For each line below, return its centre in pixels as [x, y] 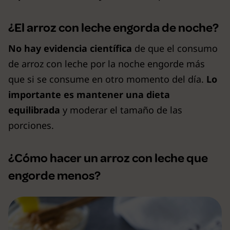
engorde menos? [54, 175]
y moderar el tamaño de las [121, 110]
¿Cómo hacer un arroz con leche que [108, 158]
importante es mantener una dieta [89, 94]
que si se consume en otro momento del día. [106, 79]
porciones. [31, 125]
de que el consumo [175, 48]
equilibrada [34, 110]
